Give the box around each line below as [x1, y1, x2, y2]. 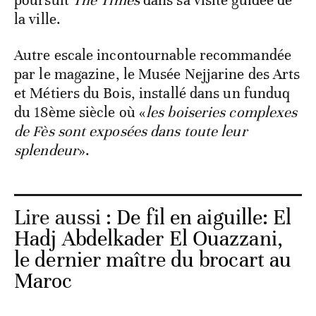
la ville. [14, 10, 61, 29]
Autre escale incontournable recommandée [14, 46, 291, 65]
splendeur [14, 141, 78, 160]
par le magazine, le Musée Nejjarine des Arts [14, 65, 300, 84]
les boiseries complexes [146, 103, 298, 122]
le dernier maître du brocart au [14, 247, 292, 274]
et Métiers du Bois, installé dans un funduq [14, 84, 291, 103]
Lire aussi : [14, 205, 117, 231]
